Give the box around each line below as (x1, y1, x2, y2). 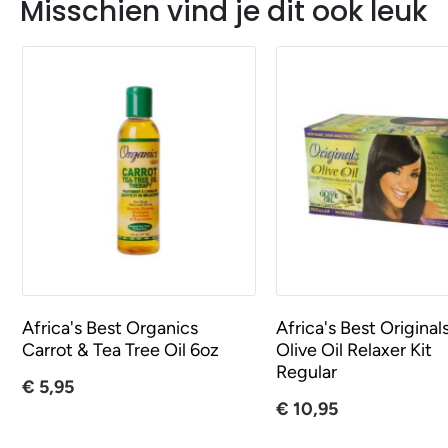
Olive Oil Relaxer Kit (276, 339, 433, 362)
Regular (276, 361, 338, 384)
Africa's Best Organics (22, 317, 198, 340)
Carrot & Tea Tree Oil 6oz (22, 339, 219, 362)
